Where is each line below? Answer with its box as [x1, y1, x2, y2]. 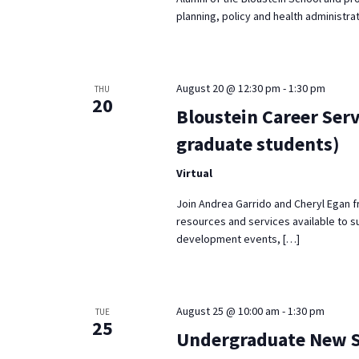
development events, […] [175, 232, 300, 247]
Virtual [175, 166, 212, 181]
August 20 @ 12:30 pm [175, 81, 280, 96]
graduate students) [175, 131, 340, 157]
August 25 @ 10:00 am [175, 304, 280, 319]
